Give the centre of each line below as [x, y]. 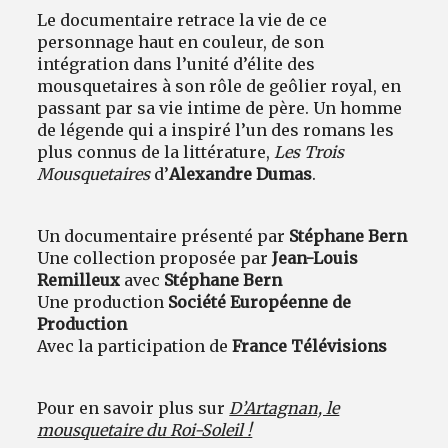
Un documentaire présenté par [163, 236]
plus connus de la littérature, [154, 152]
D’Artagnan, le [284, 408]
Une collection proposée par [155, 258]
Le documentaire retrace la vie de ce [182, 20]
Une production [103, 302]
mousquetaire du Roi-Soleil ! [145, 430]
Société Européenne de [260, 302]
